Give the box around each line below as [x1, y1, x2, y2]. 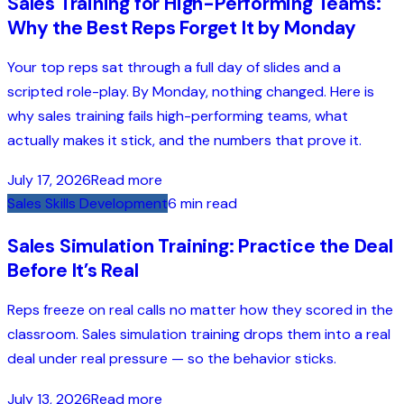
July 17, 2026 [7, 170, 91, 190]
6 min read [168, 194, 237, 214]
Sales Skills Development [7, 194, 168, 214]
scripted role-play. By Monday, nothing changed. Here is [7, 82, 374, 102]
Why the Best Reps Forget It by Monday [7, 15, 357, 41]
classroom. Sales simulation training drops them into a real [7, 325, 390, 344]
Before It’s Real [7, 258, 139, 284]
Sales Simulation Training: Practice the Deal [7, 234, 393, 260]
